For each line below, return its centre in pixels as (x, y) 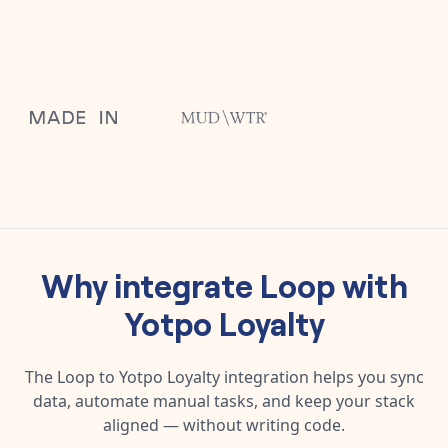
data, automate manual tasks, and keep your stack (224, 400)
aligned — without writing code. (224, 424)
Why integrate (150, 283)
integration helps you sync (321, 376)
